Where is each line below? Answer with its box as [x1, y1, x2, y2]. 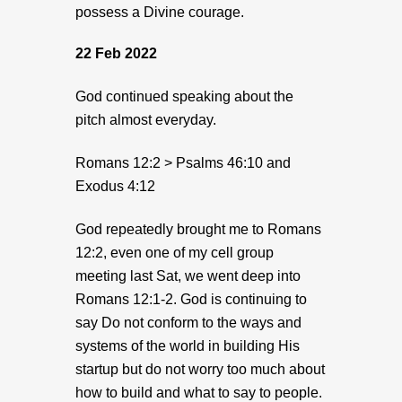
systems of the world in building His [75, 338, 300, 354]
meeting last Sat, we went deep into [75, 268, 301, 284]
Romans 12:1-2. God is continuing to [75, 292, 307, 307]
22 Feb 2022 [75, 46, 157, 61]
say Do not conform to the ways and [75, 315, 301, 330]
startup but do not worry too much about [75, 362, 325, 377]
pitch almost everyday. [75, 112, 220, 127]
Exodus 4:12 [75, 179, 155, 194]
